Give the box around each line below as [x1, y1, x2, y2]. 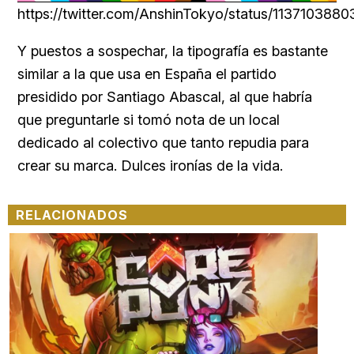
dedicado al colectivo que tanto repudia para [17, 134, 309, 151]
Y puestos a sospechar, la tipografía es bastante [17, 42, 328, 59]
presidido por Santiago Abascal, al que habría [17, 88, 312, 105]
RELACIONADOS [16, 206, 128, 223]
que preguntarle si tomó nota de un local [17, 111, 280, 128]
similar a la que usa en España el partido [17, 65, 277, 82]
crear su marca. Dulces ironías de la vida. [17, 156, 283, 174]
